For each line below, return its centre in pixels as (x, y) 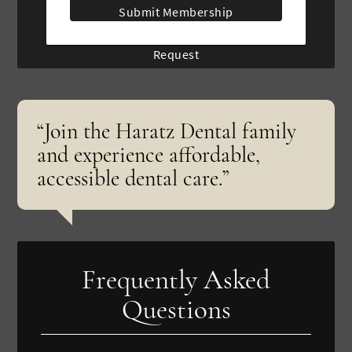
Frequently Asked (176, 279)
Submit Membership (176, 11)
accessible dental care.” (134, 178)
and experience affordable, (149, 154)
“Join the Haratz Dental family (167, 131)
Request (176, 54)
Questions (176, 309)
